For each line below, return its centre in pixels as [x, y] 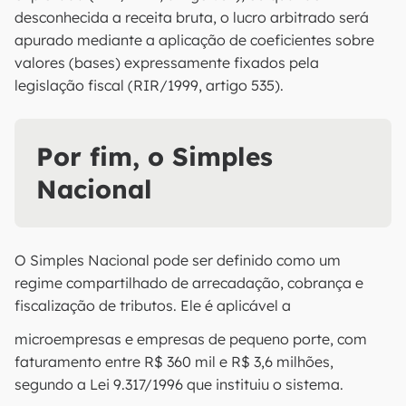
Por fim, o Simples [155, 156]
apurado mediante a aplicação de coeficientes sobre [194, 40]
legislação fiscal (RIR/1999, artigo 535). [149, 85]
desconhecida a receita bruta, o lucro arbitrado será [192, 17]
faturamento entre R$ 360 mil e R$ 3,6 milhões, [174, 362]
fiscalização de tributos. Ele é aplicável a [153, 305]
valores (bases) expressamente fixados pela [167, 63]
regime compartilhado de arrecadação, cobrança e [189, 283]
